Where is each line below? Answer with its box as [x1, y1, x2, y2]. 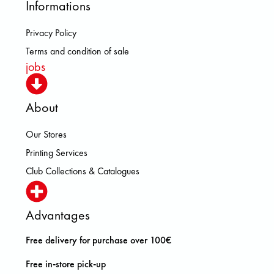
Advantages [26, 206, 91, 224]
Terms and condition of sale [26, 45, 130, 58]
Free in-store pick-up [26, 257, 109, 270]
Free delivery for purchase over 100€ [26, 234, 172, 247]
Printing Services [26, 146, 88, 160]
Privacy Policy [26, 26, 77, 40]
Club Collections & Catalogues [26, 165, 140, 178]
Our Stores [26, 128, 67, 141]
